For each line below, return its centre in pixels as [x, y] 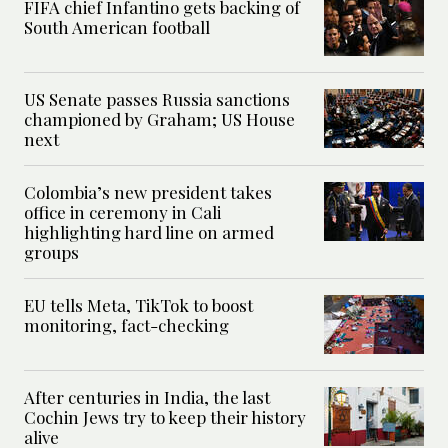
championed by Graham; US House [159, 119]
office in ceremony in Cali [122, 212]
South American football [117, 27]
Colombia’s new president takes [148, 192]
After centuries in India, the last [147, 397]
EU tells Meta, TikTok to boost [138, 305]
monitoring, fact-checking [126, 325]
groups [51, 252]
